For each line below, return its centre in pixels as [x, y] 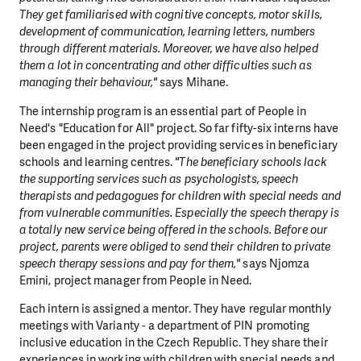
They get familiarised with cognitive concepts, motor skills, [171, 15]
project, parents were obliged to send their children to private [175, 246]
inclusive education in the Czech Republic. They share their [174, 342]
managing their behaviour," [90, 83]
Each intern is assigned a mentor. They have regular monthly [175, 308]
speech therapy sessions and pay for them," [130, 263]
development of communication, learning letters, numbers [168, 32]
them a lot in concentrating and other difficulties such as [166, 66]
